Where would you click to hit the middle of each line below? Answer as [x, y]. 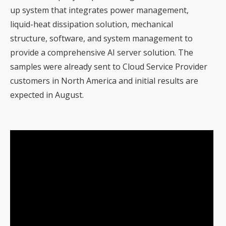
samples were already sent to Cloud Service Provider [109, 67]
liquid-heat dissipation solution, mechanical [92, 24]
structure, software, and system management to [101, 39]
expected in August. [47, 95]
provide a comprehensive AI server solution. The [102, 53]
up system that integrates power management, [99, 10]
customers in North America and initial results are [104, 81]
